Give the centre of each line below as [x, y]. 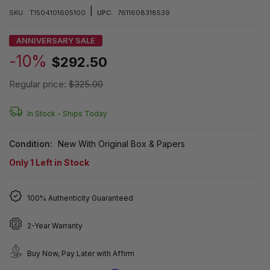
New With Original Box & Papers [121, 143]
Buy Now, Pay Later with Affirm [81, 253]
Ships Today [85, 113]
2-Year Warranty [55, 225]
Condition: [31, 143]
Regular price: [39, 84]
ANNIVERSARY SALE [56, 40]
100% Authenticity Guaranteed [80, 198]
